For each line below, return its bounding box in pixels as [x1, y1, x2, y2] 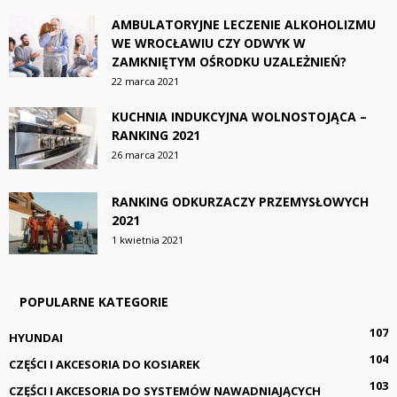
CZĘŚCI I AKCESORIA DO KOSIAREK [9, 356, 199, 372]
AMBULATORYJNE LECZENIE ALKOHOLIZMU [112, 16, 376, 33]
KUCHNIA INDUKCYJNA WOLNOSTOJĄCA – [112, 108, 367, 125]
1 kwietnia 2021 [112, 233, 183, 246]
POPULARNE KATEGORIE [19, 293, 168, 310]
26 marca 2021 [112, 148, 179, 161]
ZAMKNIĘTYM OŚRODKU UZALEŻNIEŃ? [112, 53, 346, 70]
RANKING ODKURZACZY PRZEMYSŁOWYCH [112, 193, 369, 210]
